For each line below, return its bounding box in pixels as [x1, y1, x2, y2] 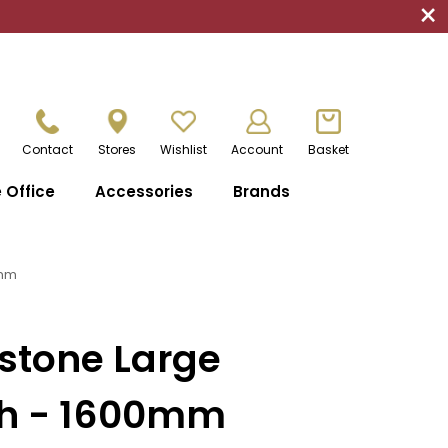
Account [231, 141, 284, 158]
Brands [232, 181, 290, 202]
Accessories [94, 181, 193, 202]
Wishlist [160, 141, 208, 158]
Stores [97, 141, 136, 158]
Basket [307, 141, 349, 158]
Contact [22, 141, 74, 158]
